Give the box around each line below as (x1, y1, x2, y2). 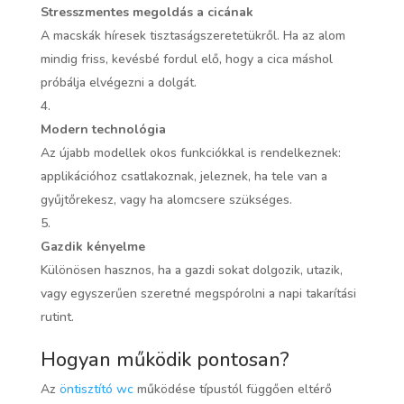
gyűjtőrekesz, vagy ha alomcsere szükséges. (40, 190, 292, 208)
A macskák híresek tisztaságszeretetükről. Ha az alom (40, 26, 345, 44)
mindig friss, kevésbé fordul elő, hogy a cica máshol (40, 50, 333, 68)
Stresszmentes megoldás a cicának (40, 3, 253, 21)
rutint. (40, 308, 74, 326)
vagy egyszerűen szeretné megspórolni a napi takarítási (40, 284, 356, 302)
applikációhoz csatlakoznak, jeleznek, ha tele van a (40, 167, 327, 185)
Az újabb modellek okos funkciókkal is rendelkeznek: (40, 143, 341, 161)
